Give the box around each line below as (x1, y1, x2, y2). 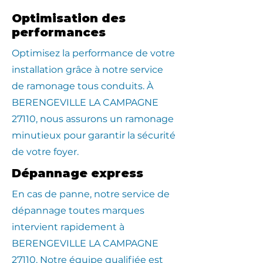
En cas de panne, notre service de (12, 188, 170, 200)
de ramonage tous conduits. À (12, 80, 153, 92)
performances (12, 25, 106, 39)
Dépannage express (12, 166, 143, 180)
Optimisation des (12, 11, 126, 25)
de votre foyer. (12, 146, 79, 157)
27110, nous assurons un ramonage (12, 113, 174, 124)
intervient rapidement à (12, 221, 124, 232)
